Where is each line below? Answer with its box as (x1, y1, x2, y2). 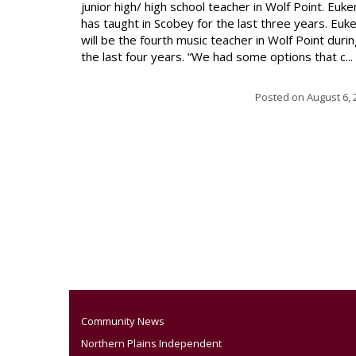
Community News (81, 314, 164, 329)
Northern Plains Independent (81, 336, 222, 351)
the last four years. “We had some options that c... (81, 48, 353, 64)
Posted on (255, 90, 307, 104)
